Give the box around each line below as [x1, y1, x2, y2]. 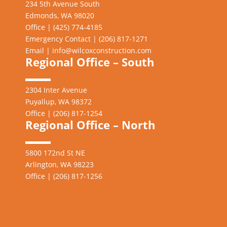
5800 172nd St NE [25, 148, 85, 158]
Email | [25, 46, 52, 56]
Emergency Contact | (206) [25, 34, 117, 44]
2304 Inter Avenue [25, 85, 87, 95]
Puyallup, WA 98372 [25, 97, 92, 107]
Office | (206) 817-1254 [25, 108, 102, 119]
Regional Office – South [25, 54, 154, 70]
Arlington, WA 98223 [25, 160, 94, 170]
